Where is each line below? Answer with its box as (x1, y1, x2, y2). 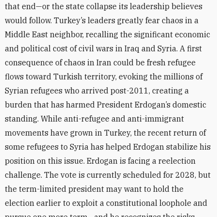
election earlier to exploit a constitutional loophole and (5, 198, 207, 208)
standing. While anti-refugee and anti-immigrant (5, 114, 184, 124)
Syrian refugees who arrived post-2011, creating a (5, 86, 189, 95)
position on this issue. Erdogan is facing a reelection (5, 156, 196, 166)
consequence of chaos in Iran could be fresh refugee (5, 58, 196, 67)
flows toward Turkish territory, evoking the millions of (5, 72, 202, 81)
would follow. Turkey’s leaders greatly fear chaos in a (5, 15, 199, 25)
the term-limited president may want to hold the (5, 184, 184, 194)
